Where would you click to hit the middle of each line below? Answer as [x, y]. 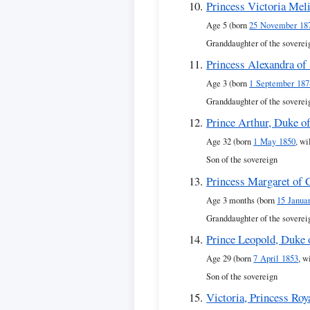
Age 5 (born [228, 25]
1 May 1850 [275, 142]
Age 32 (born [230, 142]
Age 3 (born [228, 83]
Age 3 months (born [242, 200]
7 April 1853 [276, 259]
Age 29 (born [230, 259]
